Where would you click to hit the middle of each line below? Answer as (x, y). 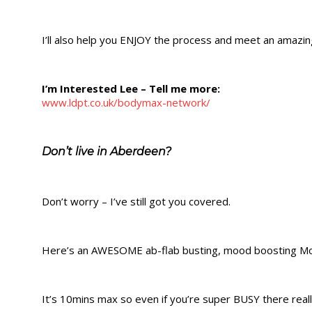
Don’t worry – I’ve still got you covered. (136, 202)
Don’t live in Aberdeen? (107, 152)
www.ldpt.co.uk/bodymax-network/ (126, 103)
